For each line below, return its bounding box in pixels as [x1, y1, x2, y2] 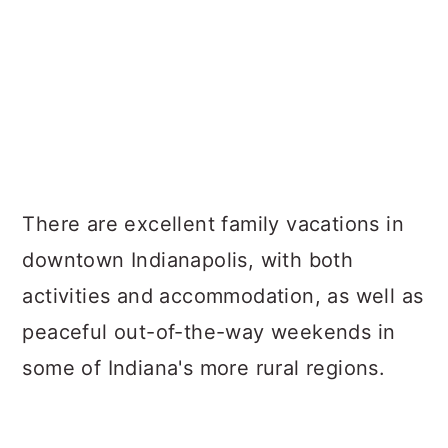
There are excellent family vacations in [22, 212, 404, 236]
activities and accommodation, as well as [22, 284, 424, 308]
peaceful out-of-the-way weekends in [22, 320, 396, 344]
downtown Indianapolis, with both [22, 248, 354, 272]
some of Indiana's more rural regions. [22, 356, 386, 380]
